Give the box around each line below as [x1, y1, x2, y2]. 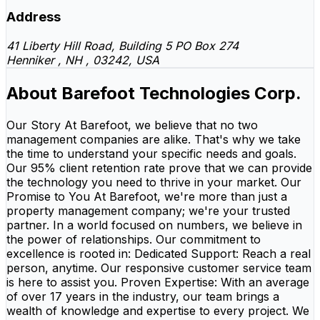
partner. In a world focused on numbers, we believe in [6, 217, 302, 232]
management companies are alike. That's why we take [6, 131, 301, 146]
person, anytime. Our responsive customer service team [6, 260, 311, 275]
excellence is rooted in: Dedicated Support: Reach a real [6, 246, 311, 261]
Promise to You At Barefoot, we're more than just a [6, 189, 287, 204]
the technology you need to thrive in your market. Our [6, 174, 301, 189]
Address [6, 9, 61, 26]
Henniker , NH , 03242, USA [6, 53, 159, 68]
